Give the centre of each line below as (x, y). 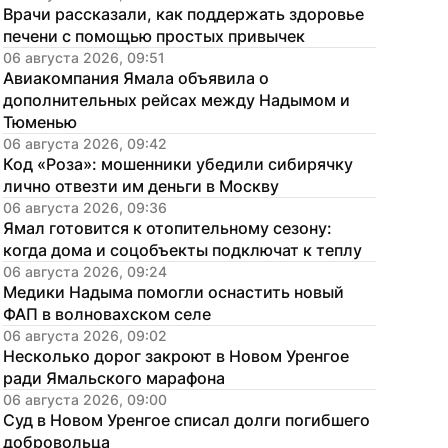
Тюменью (40, 122)
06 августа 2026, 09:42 (85, 143)
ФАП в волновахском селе (107, 314)
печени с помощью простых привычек (154, 36)
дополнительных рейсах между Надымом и (176, 100)
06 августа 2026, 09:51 (84, 57)
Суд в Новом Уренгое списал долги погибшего (186, 420)
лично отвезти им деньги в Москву (141, 186)
